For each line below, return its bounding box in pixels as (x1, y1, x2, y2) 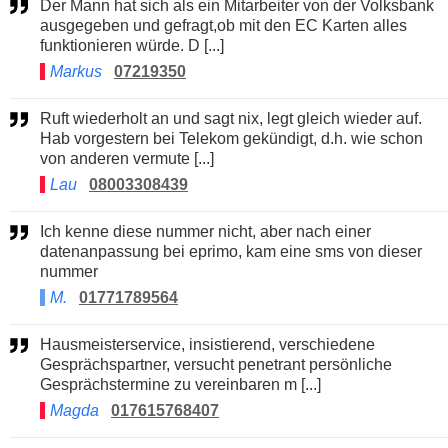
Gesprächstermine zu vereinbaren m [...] (40, 375, 321, 393)
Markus (50, 62, 106, 80)
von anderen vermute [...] (40, 149, 214, 167)
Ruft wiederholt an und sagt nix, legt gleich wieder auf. (40, 109, 52, 127)
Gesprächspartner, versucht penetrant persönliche (40, 355, 392, 373)
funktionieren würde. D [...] (40, 36, 224, 54)
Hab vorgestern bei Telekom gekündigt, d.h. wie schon (40, 129, 423, 147)
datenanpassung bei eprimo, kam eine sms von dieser (40, 242, 422, 260)
